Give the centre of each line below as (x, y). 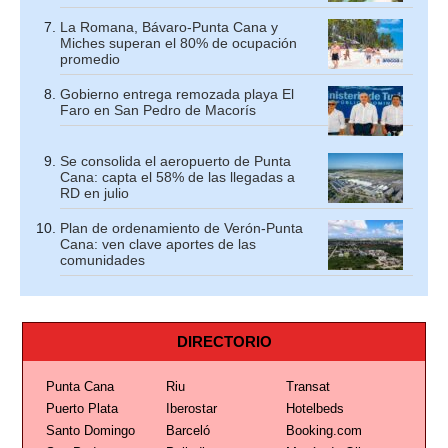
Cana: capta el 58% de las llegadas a (177, 176)
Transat (307, 386)
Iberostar (191, 408)
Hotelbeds (314, 408)
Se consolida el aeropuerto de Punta (175, 160)
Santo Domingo (90, 430)
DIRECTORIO (224, 341)
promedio (90, 58)
